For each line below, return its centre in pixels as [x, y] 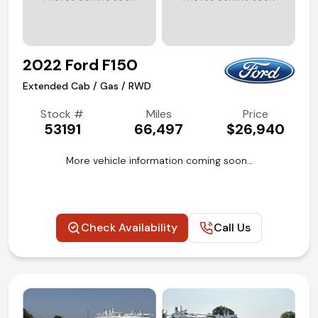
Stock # [62, 114]
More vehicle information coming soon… [159, 161]
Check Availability [129, 228]
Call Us [232, 228]
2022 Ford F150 [80, 65]
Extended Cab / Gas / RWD [87, 86]
